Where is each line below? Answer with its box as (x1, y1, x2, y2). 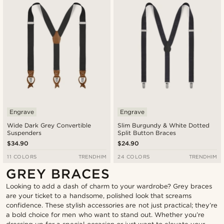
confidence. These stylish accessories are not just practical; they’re (6, 201, 217, 209)
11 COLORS (7, 153, 37, 159)
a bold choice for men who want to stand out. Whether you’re (6, 210, 205, 218)
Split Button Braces (117, 128, 176, 136)
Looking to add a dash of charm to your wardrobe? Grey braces (6, 182, 212, 190)
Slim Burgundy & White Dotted (117, 121, 210, 129)
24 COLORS (117, 153, 150, 159)
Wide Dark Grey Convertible (7, 121, 91, 129)
